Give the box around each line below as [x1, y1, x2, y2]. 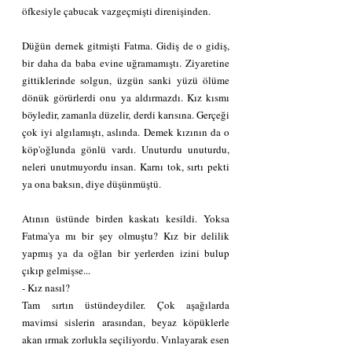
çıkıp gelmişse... [22, 262, 90, 277]
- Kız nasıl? [22, 280, 70, 295]
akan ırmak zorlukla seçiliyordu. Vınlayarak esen [22, 332, 229, 346]
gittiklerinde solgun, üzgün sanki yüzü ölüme [22, 72, 229, 87]
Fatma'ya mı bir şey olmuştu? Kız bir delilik [22, 228, 229, 243]
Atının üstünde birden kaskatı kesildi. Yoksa [22, 211, 229, 225]
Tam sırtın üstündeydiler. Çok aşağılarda [22, 297, 229, 312]
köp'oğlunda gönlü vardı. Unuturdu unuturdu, [22, 141, 229, 156]
